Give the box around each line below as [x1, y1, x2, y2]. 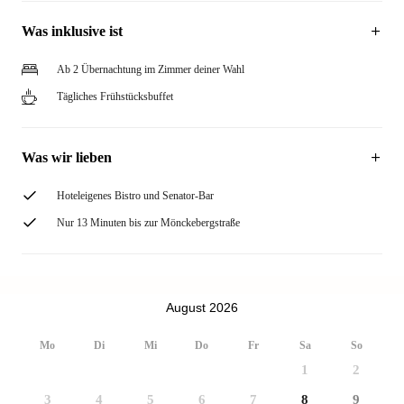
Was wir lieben [22, 150, 112, 165]
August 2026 [166, 299, 238, 315]
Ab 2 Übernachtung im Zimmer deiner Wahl [57, 63, 244, 76]
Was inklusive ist [22, 23, 123, 39]
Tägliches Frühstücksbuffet [57, 90, 173, 103]
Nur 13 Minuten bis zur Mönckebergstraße [57, 216, 240, 229]
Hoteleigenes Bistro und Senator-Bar [57, 189, 214, 202]
